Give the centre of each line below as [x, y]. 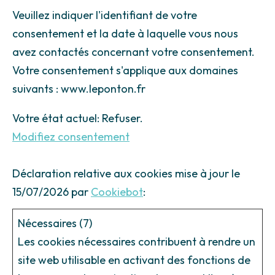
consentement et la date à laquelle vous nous [125, 34]
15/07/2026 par [52, 192]
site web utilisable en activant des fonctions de [134, 260]
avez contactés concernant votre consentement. [134, 52]
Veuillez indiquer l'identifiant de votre [105, 15]
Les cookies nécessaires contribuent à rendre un [137, 242]
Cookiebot [117, 192]
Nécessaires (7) [55, 223]
